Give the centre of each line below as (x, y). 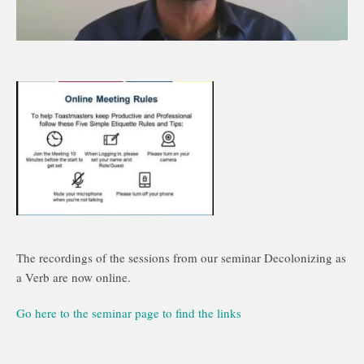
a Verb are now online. (74, 277)
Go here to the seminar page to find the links (129, 313)
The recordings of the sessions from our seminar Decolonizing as (181, 258)
